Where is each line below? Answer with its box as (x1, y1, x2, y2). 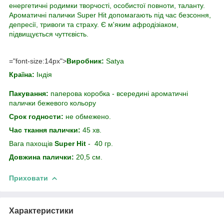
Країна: (9, 70, 36, 78)
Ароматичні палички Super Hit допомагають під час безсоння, (9, 10, 211, 19)
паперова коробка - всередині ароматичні (48, 89, 188, 97)
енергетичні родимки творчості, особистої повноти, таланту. (9, 1, 205, 9)
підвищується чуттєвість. (9, 29, 88, 38)
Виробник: (66, 56, 104, 65)
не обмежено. (63, 112, 111, 120)
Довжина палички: (9, 152, 74, 161)
